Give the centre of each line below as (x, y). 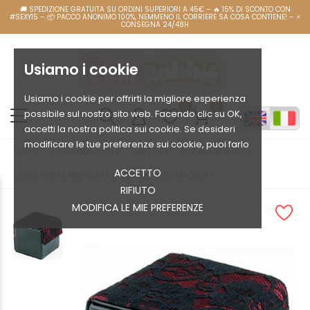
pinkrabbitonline (85, 151)
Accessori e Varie (217, 151)
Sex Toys (150, 151)
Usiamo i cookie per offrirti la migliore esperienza (135, 99)
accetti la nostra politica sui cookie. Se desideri (130, 129)
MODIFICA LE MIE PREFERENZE (138, 208)
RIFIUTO (138, 190)
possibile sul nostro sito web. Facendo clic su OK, (133, 114)
